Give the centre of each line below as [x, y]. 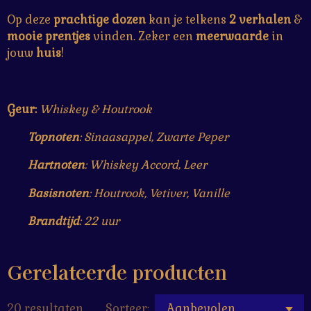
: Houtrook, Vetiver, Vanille [159, 193]
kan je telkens [187, 20]
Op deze [30, 20]
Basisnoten [58, 193]
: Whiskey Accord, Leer [146, 165]
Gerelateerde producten [117, 271]
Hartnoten [56, 165]
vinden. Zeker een [143, 37]
